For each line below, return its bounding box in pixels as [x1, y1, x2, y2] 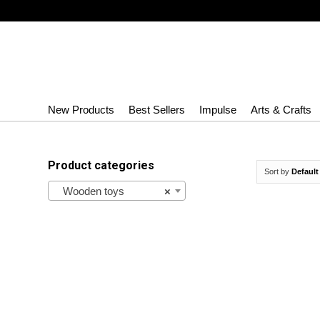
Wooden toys [54, 185, 124, 197]
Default [291, 167, 319, 176]
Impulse [199, 104, 236, 116]
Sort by [264, 167, 291, 176]
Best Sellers [129, 104, 185, 116]
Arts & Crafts [251, 104, 311, 116]
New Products [48, 104, 114, 116]
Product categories [48, 159, 154, 172]
